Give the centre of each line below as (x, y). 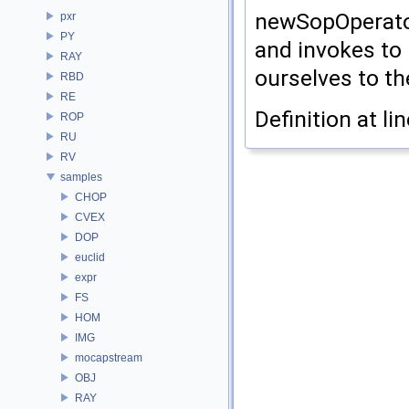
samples (81, 177)
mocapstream (109, 357)
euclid (90, 257)
